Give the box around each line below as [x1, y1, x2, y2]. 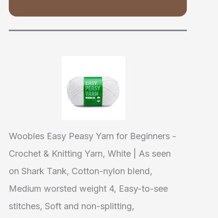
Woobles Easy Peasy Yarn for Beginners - [9, 131, 177, 142]
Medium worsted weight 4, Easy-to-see [9, 183, 168, 194]
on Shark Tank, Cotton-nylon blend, [9, 166, 153, 177]
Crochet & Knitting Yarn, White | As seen [9, 148, 171, 159]
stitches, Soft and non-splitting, [9, 201, 135, 212]
